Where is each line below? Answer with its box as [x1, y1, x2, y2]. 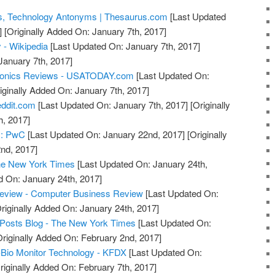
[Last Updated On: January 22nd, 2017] [25, 128, 185, 141]
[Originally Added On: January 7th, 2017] [2, 25, 167, 38]
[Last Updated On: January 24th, [75, 157, 208, 171]
